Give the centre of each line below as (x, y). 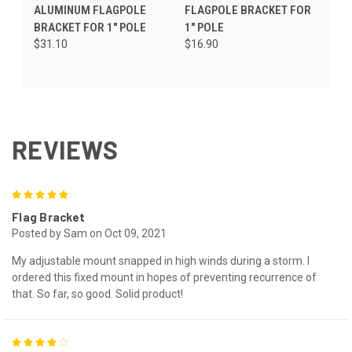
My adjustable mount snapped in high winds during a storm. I (161, 260)
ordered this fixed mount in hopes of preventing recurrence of (164, 277)
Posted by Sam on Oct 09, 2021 (89, 233)
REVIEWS (65, 149)
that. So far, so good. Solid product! (97, 293)
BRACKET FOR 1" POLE (90, 27)
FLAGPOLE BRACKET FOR (247, 10)
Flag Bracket (48, 216)
